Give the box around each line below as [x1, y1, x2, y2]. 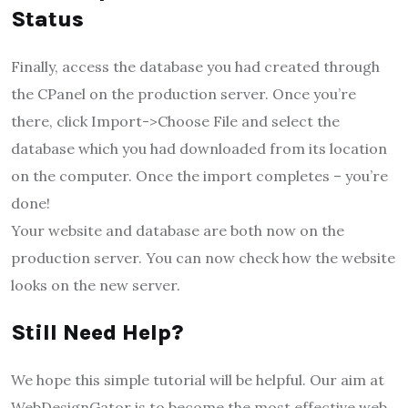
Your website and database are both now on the [11, 221, 344, 240]
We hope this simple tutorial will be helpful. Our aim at [11, 371, 384, 390]
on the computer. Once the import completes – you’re [11, 167, 388, 186]
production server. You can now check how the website [11, 249, 395, 268]
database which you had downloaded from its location [11, 139, 387, 158]
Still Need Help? [11, 320, 183, 346]
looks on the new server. [11, 276, 180, 295]
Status [11, 6, 84, 33]
